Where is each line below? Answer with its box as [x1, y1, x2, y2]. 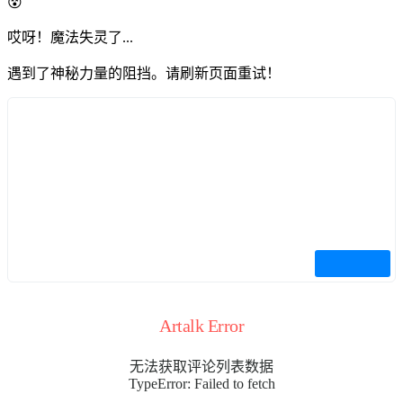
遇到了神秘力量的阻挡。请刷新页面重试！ [7, 66, 281, 82]
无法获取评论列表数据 [130, 359, 273, 375]
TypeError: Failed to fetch [128, 376, 275, 392]
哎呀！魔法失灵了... [7, 30, 133, 46]
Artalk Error [159, 316, 244, 336]
